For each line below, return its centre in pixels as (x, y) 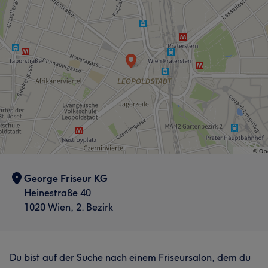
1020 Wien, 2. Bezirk (68, 207)
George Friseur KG (66, 178)
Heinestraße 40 (57, 193)
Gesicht (108, 36)
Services (28, 9)
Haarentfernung (187, 36)
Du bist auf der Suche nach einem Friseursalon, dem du (130, 257)
